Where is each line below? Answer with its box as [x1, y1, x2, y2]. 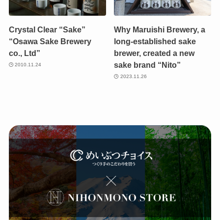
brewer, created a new [114, 48, 195, 57]
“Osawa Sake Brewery [8, 36, 91, 46]
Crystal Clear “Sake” [8, 25, 85, 34]
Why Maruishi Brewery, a [114, 25, 206, 34]
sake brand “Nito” [114, 60, 181, 69]
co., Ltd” [8, 48, 40, 57]
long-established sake [114, 36, 196, 46]
